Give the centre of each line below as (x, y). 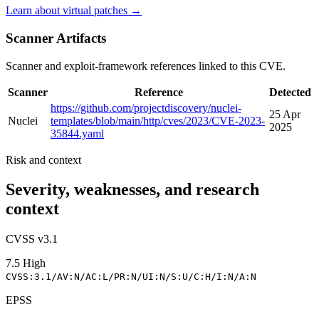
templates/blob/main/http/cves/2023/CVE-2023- (158, 120)
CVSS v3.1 (32, 239)
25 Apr (285, 114)
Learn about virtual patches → (74, 11)
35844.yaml (77, 133)
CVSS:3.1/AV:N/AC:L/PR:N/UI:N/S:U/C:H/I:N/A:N (131, 277)
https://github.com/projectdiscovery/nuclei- (146, 108)
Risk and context (43, 159)
